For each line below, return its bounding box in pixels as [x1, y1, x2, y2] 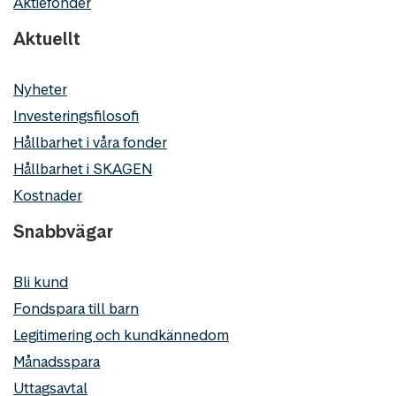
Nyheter [13, 79, 67, 99]
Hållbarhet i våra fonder [13, 132, 167, 152]
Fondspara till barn [13, 298, 139, 318]
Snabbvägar [13, 219, 113, 243]
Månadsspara [13, 351, 100, 371]
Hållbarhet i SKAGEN [13, 158, 152, 179]
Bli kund [13, 271, 68, 292]
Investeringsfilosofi [13, 105, 139, 126]
